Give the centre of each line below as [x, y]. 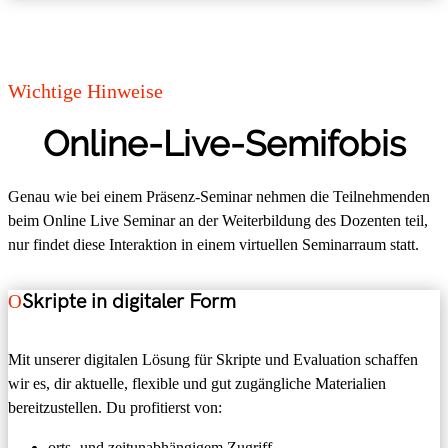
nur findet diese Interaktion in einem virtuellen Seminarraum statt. [215, 244]
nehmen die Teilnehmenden [343, 196]
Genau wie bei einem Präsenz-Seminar [132, 196]
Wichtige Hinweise [85, 90]
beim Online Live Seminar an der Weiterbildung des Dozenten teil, [218, 220]
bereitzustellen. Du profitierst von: [115, 407]
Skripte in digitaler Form [129, 302]
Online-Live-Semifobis [224, 143]
